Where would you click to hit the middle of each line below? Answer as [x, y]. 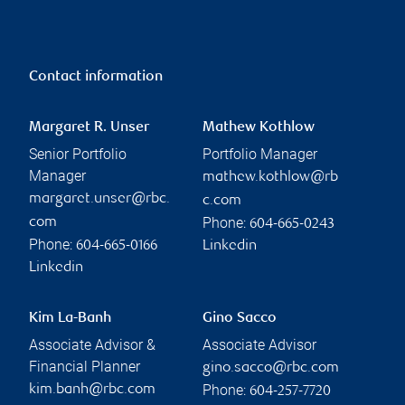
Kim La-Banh [70, 319]
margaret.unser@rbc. [99, 200]
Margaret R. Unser [89, 128]
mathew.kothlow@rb [270, 178]
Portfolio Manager [260, 155]
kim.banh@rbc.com [92, 391]
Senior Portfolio [78, 155]
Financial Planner [85, 367]
